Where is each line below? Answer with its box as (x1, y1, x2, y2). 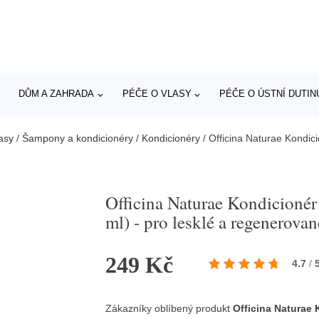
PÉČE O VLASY (122, 88, 192, 99)
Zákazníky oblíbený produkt (105, 303, 234, 314)
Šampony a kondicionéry (22, 132, 133, 144)
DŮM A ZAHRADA (19, 88, 95, 99)
